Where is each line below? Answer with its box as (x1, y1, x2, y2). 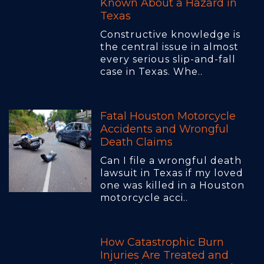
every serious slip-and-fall (100, 54, 236, 65)
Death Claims (100, 136, 173, 149)
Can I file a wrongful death (100, 155, 242, 167)
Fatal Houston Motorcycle (100, 110, 236, 123)
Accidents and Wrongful (100, 123, 229, 136)
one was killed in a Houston (100, 180, 245, 192)
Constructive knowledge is (100, 29, 240, 41)
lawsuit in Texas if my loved (100, 167, 243, 179)
